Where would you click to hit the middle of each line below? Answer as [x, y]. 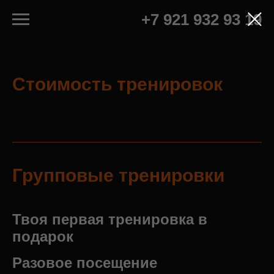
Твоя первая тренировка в [110, 219]
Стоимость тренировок [117, 84]
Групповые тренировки [118, 175]
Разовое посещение [85, 263]
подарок [43, 236]
